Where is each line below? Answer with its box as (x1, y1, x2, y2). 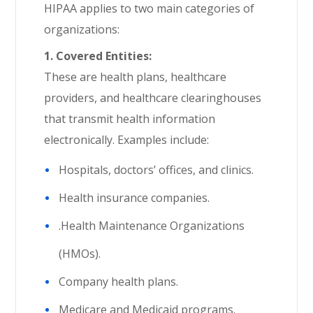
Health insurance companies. (59, 190, 210, 205)
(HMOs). (59, 246, 101, 261)
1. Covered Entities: (44, 48, 152, 64)
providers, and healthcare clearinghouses (44, 90, 262, 105)
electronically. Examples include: (44, 132, 210, 147)
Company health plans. (59, 274, 179, 289)
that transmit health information (44, 111, 216, 126)
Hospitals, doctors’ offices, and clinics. (59, 162, 254, 177)
